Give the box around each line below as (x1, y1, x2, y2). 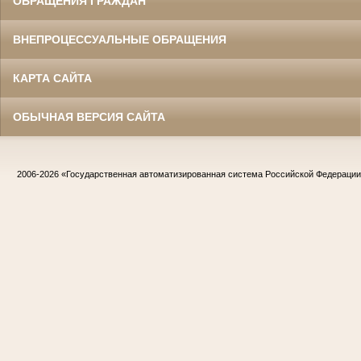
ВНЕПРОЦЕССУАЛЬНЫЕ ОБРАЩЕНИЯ (13, 32, 226, 46)
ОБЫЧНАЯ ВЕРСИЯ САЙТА (13, 110, 165, 123)
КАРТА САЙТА (13, 71, 92, 85)
